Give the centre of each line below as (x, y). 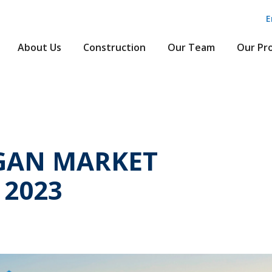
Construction (115, 47)
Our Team (192, 47)
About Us (40, 47)
